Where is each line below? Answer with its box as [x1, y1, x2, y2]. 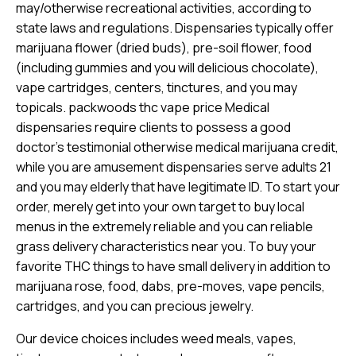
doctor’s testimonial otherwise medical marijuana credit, [16, 137, 339, 156]
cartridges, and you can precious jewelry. [16, 296, 253, 315]
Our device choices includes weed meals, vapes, [16, 329, 296, 347]
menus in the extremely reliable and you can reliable [16, 217, 313, 235]
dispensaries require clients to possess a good [16, 118, 291, 136]
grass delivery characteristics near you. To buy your [16, 237, 316, 255]
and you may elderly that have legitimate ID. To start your [16, 177, 340, 195]
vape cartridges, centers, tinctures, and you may [16, 78, 297, 96]
